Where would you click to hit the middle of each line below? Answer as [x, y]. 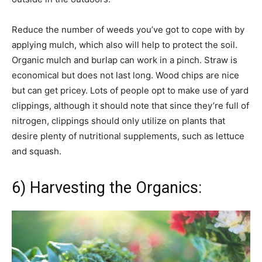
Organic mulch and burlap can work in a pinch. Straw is [125, 60]
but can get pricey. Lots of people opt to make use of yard [130, 91]
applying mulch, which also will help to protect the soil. [125, 45]
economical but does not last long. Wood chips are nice [125, 75]
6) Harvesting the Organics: [107, 188]
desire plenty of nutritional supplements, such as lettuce [128, 136]
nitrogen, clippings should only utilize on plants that [118, 121]
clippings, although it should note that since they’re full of [130, 106]
